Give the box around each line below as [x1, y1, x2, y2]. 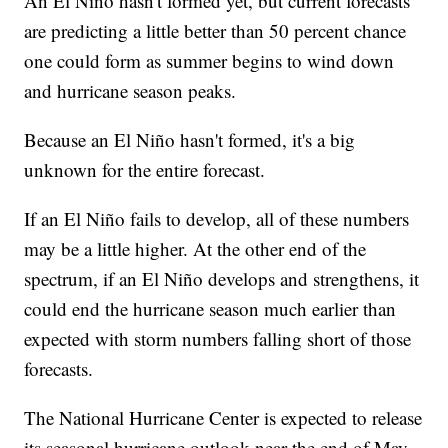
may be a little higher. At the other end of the [24, 236, 367, 262]
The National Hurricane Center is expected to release [24, 405, 423, 431]
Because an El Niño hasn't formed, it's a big [24, 127, 356, 153]
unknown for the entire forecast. [24, 157, 266, 183]
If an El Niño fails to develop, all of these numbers [24, 206, 410, 232]
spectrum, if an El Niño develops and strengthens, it [24, 266, 420, 292]
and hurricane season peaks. [24, 78, 237, 104]
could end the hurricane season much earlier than [24, 296, 397, 322]
